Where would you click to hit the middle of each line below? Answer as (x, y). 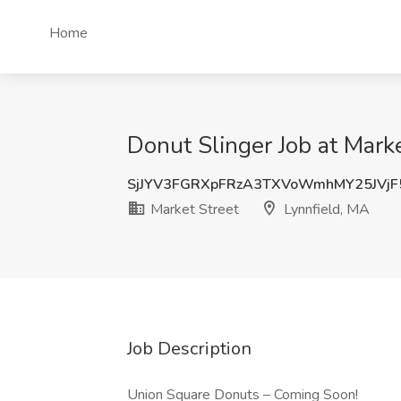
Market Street (193, 209)
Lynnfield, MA (325, 209)
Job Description (189, 349)
